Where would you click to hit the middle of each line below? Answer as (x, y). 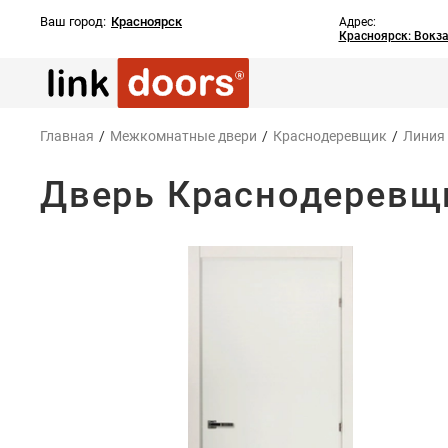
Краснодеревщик (330, 136)
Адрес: (357, 22)
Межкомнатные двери (183, 136)
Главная (67, 136)
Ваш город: (73, 21)
